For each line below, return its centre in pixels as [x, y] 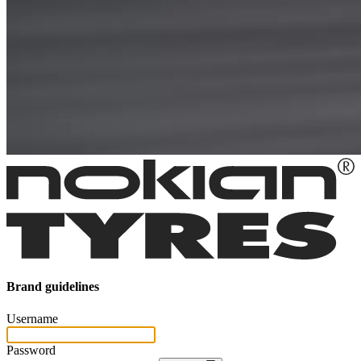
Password [31, 350]
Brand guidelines [53, 287]
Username [32, 318]
